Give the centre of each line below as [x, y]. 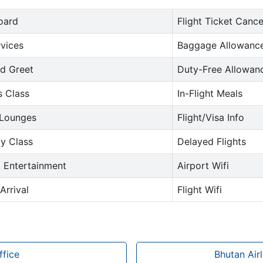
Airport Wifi [203, 166]
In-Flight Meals [210, 94]
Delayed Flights [212, 142]
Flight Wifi [200, 190]
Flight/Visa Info [211, 118]
